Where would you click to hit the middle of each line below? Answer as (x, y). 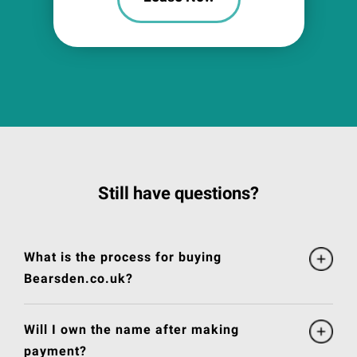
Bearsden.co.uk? (78, 279)
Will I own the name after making (131, 330)
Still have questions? (178, 194)
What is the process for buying (123, 257)
